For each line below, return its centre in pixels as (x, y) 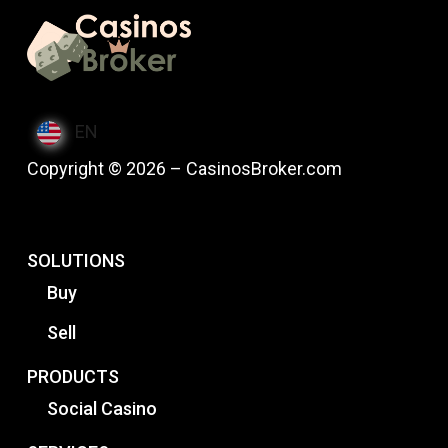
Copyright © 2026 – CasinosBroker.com (184, 169)
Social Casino (101, 409)
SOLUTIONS (75, 261)
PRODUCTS (72, 377)
